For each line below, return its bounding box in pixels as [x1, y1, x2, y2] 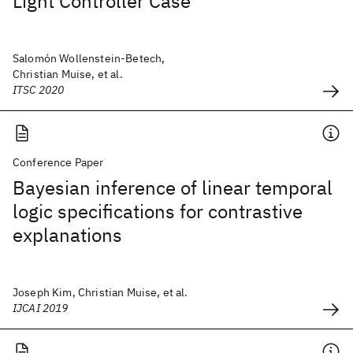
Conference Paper [13, 155, 104, 169]
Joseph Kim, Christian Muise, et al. [13, 285, 188, 299]
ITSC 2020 [13, 83, 65, 97]
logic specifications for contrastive [13, 199, 303, 224]
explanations [13, 222, 122, 247]
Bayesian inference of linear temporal [13, 175, 333, 200]
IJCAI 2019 [13, 301, 69, 315]
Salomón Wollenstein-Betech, [13, 51, 165, 65]
